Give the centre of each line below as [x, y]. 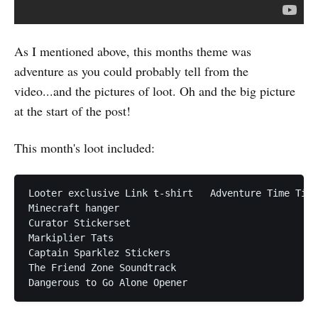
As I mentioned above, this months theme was [133, 51]
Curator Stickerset [79, 223]
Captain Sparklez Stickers [99, 253]
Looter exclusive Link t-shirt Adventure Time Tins [116, 193]
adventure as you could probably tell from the [131, 71]
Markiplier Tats [71, 238]
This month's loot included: [84, 148]
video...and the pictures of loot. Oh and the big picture [155, 91]
